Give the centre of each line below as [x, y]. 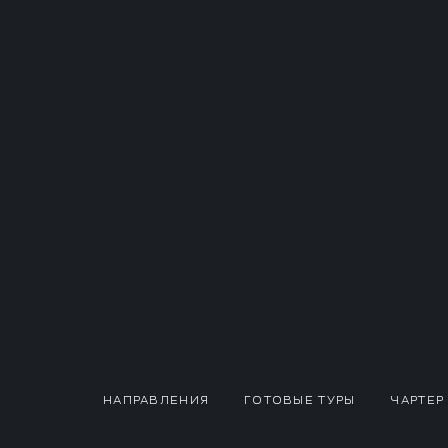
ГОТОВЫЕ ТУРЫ [300, 400]
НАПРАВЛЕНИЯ [156, 400]
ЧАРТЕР [417, 400]
